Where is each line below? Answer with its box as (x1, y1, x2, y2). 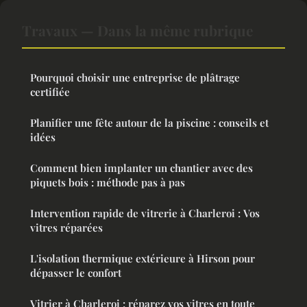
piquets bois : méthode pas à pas (30, 175, 185, 190)
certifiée (30, 85, 70, 99)
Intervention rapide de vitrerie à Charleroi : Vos (30, 206, 260, 221)
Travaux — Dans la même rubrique (22, 21, 253, 40)
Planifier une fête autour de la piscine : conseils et (30, 116, 269, 130)
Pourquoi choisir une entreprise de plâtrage (30, 71, 240, 85)
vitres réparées (30, 221, 103, 235)
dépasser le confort (30, 266, 121, 280)
